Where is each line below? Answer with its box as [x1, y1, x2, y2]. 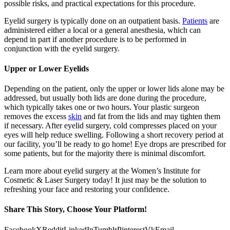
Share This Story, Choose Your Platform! [4, 205, 147, 214]
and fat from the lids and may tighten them [82, 112, 220, 121]
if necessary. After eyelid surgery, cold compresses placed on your [4, 121, 217, 130]
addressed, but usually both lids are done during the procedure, [4, 93, 206, 103]
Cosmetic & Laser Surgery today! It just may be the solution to [4, 176, 206, 185]
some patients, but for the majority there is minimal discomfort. [4, 149, 206, 158]
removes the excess [4, 112, 68, 121]
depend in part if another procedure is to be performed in [4, 34, 186, 44]
